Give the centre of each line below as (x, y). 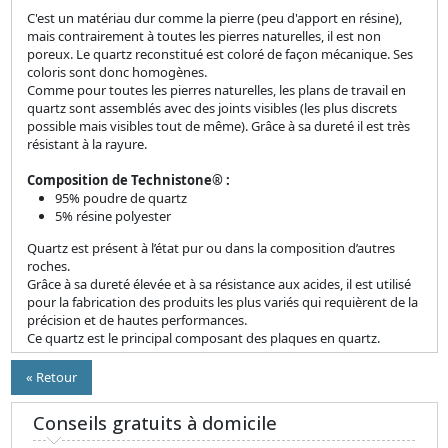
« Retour (51, 377)
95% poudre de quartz (120, 198)
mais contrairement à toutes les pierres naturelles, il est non (203, 36)
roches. (48, 266)
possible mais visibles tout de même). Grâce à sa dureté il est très (218, 126)
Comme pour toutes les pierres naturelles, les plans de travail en (216, 90)
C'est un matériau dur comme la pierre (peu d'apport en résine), (214, 18)
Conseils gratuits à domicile (154, 423)
